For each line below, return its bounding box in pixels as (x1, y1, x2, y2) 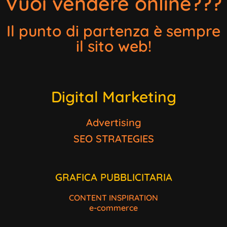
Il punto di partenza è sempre (7, 21, 220, 41)
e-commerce (89, 202, 138, 213)
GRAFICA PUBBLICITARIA (55, 170, 172, 183)
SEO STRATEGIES (73, 132, 154, 145)
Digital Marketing (51, 87, 176, 106)
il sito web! (75, 36, 152, 56)
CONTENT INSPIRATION (69, 192, 158, 203)
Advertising (86, 116, 141, 129)
